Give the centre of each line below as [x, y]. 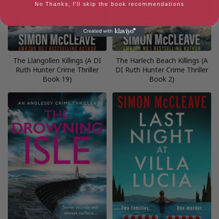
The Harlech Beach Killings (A [162, 60]
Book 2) [162, 79]
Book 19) [57, 79]
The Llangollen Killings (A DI [57, 60]
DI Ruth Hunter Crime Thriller [162, 69]
